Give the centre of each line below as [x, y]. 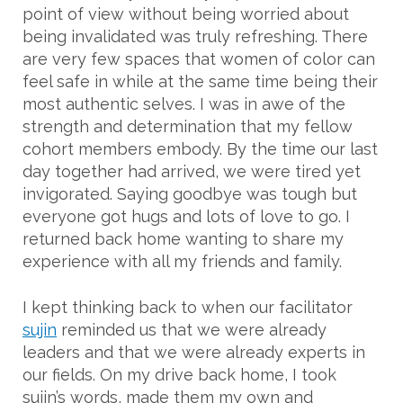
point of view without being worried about [186, 14]
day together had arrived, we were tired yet [192, 172]
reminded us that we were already [192, 330]
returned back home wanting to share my [183, 239]
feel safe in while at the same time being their [200, 82]
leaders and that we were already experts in [194, 353]
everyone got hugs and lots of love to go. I [186, 217]
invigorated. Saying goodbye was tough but [190, 194]
